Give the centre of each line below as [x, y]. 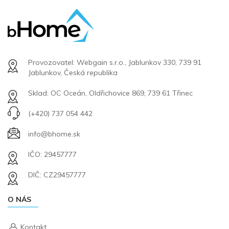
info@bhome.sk [54, 134]
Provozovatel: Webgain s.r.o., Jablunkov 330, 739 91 [115, 62]
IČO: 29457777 [52, 154]
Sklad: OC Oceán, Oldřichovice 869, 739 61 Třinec [110, 93]
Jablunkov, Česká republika [73, 72]
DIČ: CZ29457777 [57, 175]
